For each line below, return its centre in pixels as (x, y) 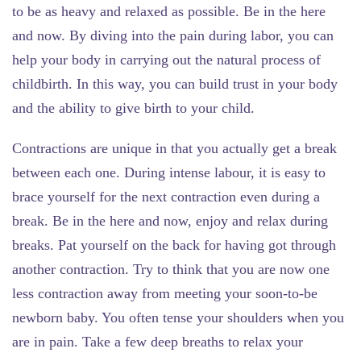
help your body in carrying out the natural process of (166, 59)
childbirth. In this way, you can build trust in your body (175, 83)
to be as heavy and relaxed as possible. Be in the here (169, 11)
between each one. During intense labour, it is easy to (169, 172)
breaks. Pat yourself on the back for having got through (174, 245)
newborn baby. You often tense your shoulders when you (178, 317)
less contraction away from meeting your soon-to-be (165, 293)
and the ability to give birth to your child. (133, 108)
